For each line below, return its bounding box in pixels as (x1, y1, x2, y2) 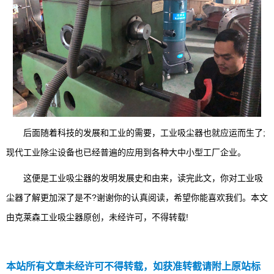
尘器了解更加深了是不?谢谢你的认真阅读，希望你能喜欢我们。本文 (6, 193, 268, 203)
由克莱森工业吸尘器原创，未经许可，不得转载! (6, 212, 188, 223)
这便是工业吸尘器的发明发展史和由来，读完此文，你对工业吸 (6, 173, 263, 183)
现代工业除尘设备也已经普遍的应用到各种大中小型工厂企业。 (6, 147, 246, 158)
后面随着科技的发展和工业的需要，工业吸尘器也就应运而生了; (6, 128, 265, 138)
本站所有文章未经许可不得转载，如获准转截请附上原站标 (6, 261, 261, 272)
